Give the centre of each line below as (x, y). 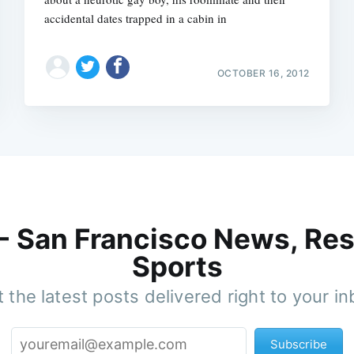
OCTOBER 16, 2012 (263, 73)
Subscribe (299, 344)
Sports (177, 266)
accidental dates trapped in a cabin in (136, 18)
